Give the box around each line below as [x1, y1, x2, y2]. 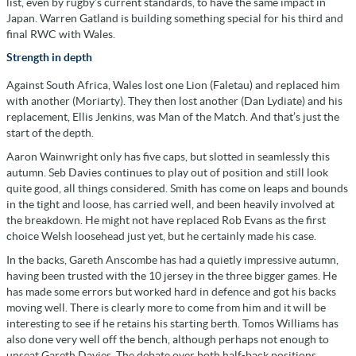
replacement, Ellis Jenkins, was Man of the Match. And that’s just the [6, 110, 339, 123]
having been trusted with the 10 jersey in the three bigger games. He [6, 269, 337, 282]
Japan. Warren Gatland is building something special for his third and [6, 11, 343, 25]
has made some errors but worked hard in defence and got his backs [6, 284, 336, 298]
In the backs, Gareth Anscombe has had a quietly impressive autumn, [6, 253, 339, 266]
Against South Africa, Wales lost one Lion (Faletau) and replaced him [6, 78, 339, 91]
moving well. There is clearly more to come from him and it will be [6, 300, 326, 314]
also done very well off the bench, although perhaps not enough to [6, 332, 329, 346]
